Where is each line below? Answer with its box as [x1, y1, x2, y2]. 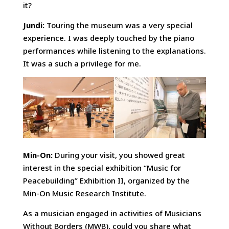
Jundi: [22, 19, 44, 30]
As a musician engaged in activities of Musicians [22, 208, 201, 219]
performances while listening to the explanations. [22, 45, 206, 56]
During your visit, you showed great [54, 150, 185, 161]
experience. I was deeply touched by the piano [22, 32, 194, 43]
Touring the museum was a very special [44, 19, 193, 30]
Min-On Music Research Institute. [22, 188, 146, 199]
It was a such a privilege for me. [22, 58, 141, 68]
